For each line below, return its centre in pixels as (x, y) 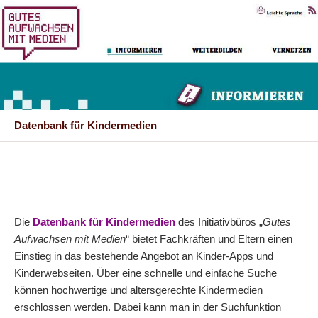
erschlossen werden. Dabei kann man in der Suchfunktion (148, 307)
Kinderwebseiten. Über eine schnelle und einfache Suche (146, 273)
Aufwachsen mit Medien (70, 238)
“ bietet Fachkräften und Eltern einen (209, 238)
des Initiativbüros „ (219, 221)
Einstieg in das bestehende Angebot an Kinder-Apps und (144, 256)
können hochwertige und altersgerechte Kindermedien (138, 290)
